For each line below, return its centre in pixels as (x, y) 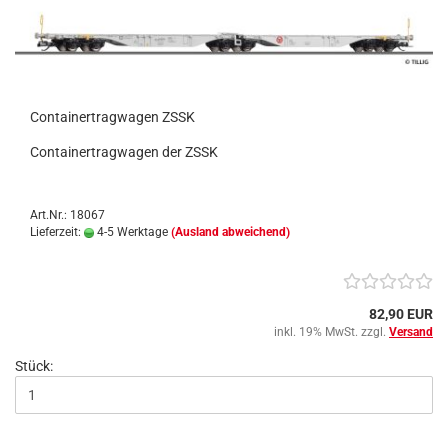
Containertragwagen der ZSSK (124, 152)
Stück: (34, 366)
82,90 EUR (401, 314)
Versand (411, 332)
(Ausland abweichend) (230, 232)
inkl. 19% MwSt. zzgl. (331, 332)
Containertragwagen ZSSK (112, 117)
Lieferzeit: (57, 232)
